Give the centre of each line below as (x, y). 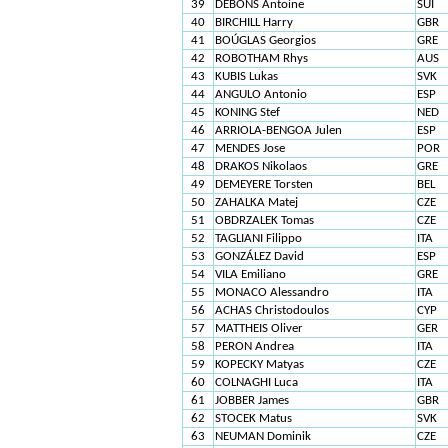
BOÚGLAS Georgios (265, 40)
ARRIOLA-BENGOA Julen (278, 130)
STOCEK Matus (253, 418)
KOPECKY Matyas (260, 364)
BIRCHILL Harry (253, 22)
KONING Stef (248, 112)
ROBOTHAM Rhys (261, 58)
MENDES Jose (249, 148)
